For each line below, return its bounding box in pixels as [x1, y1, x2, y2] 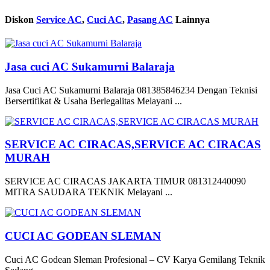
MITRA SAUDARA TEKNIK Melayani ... [5, 187, 172, 198]
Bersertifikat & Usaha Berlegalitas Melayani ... [5, 95, 182, 106]
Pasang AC [127, 14, 173, 25]
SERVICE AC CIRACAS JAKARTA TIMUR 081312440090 [5, 176, 246, 187]
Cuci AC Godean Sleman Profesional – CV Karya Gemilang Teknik [5, 254, 265, 265]
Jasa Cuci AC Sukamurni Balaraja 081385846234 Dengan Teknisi [5, 84, 257, 95]
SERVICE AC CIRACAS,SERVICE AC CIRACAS [5, 138, 261, 151]
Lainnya [173, 14, 210, 25]
